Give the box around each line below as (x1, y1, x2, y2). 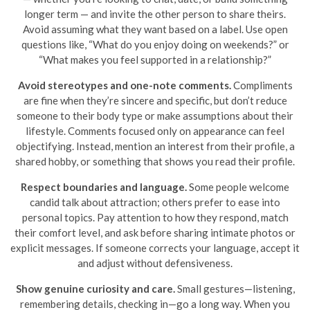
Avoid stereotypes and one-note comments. (17, 79, 231, 91)
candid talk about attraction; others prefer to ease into (30, 196, 280, 208)
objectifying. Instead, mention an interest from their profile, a (15, 140, 295, 152)
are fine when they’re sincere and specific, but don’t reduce (23, 94, 287, 107)
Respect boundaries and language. (21, 181, 187, 193)
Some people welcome (187, 181, 289, 193)
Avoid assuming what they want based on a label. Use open (22, 23, 288, 35)
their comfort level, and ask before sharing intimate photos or (15, 226, 295, 239)
